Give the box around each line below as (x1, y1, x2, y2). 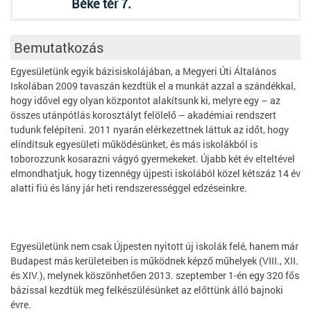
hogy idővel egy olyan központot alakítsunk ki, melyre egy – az (10, 94, 280, 107)
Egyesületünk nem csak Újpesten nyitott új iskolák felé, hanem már (10, 239, 299, 253)
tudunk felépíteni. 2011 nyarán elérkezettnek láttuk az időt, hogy (10, 123, 289, 136)
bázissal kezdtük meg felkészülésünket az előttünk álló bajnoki (10, 283, 283, 296)
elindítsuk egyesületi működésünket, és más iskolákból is (10, 137, 258, 151)
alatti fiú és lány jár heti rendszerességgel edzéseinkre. (10, 181, 247, 194)
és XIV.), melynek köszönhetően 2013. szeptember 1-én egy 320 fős (10, 269, 299, 282)
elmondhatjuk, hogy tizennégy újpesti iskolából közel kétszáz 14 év (10, 167, 301, 180)
